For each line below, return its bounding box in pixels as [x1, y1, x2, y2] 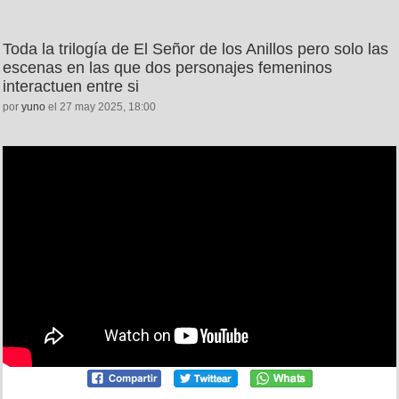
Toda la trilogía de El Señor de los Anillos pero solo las [3, 39, 388, 58]
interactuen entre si [3, 77, 139, 95]
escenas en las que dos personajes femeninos [3, 58, 332, 77]
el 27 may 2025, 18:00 [45, 100, 156, 113]
